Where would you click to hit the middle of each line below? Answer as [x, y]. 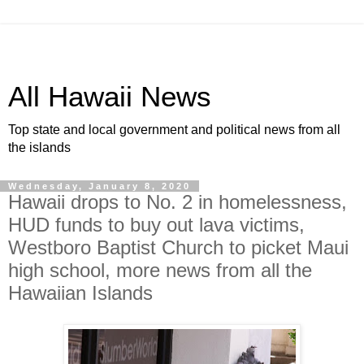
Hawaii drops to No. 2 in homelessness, [178, 202]
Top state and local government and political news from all [174, 130]
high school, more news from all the [160, 270]
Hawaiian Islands [80, 293]
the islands [39, 147]
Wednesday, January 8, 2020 [100, 186]
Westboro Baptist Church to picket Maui [178, 247]
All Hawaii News [110, 97]
